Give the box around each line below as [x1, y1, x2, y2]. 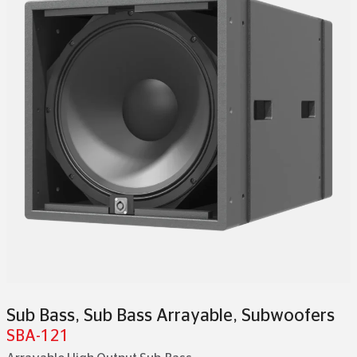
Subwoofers [241, 307, 335, 324]
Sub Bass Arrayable [84, 307, 233, 324]
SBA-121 [6, 328, 69, 344]
